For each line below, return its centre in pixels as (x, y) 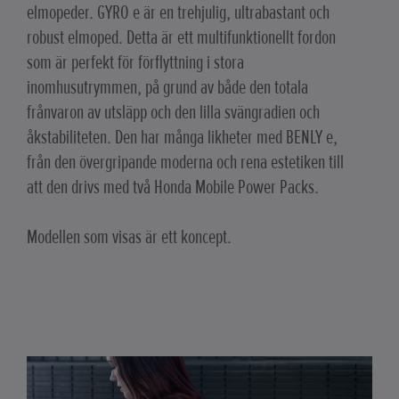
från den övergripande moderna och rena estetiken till (185, 162)
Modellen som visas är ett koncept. (129, 237)
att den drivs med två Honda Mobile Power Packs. (173, 187)
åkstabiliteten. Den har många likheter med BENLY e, (182, 137)
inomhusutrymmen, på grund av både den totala (167, 87)
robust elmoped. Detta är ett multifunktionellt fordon (181, 37)
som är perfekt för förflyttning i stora (135, 62)
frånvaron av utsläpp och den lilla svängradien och (173, 112)
